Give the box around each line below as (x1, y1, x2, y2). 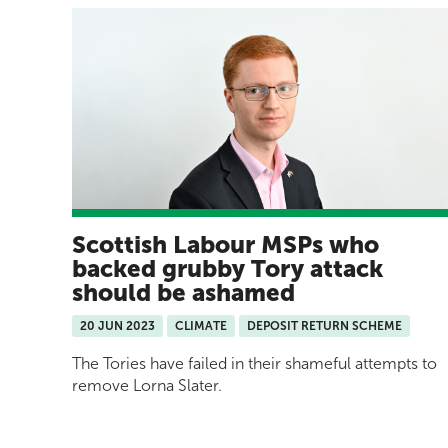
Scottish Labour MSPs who (72, 230, 379, 260)
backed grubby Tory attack (72, 254, 383, 284)
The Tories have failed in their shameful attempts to (72, 354, 437, 374)
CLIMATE (175, 319, 227, 334)
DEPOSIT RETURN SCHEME (247, 319, 402, 334)
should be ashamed (72, 278, 295, 308)
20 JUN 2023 (80, 319, 155, 334)
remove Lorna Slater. (72, 376, 222, 396)
